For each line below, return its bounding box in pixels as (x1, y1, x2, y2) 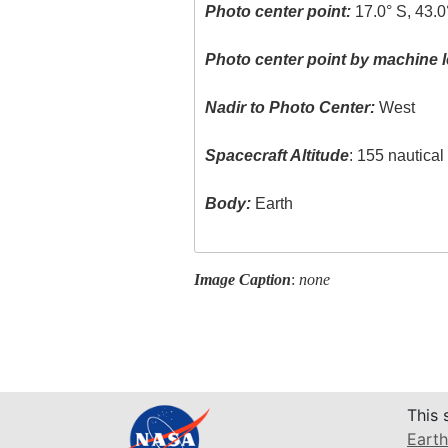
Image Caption (193, 270, 291, 288)
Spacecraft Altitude (205, 147, 350, 165)
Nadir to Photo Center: (205, 99, 376, 117)
